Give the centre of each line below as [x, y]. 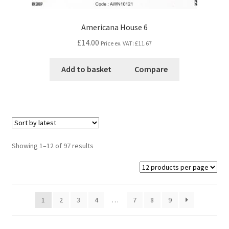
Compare [151, 69]
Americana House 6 [114, 27]
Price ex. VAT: [118, 43]
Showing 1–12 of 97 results [52, 146]
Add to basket [86, 69]
